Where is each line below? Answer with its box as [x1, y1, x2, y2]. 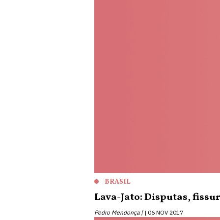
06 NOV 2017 [148, 209, 183, 216]
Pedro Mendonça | [94, 209, 143, 216]
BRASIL [105, 177, 131, 187]
